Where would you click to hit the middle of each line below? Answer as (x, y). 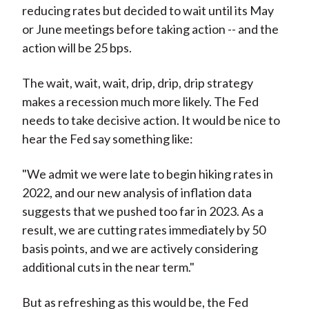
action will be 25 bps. (77, 48)
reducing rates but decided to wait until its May (148, 11)
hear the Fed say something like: (107, 139)
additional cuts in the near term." (108, 267)
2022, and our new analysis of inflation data (137, 193)
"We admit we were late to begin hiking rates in (147, 174)
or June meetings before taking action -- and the (150, 29)
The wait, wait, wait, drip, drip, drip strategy (137, 83)
